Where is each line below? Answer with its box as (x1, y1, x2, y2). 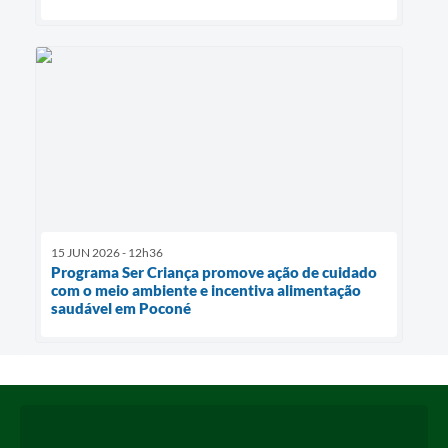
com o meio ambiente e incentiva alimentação (51, 280, 361, 299)
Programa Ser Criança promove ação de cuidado (51, 262, 377, 281)
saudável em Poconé (51, 298, 191, 317)
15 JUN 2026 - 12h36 (51, 244, 163, 260)
